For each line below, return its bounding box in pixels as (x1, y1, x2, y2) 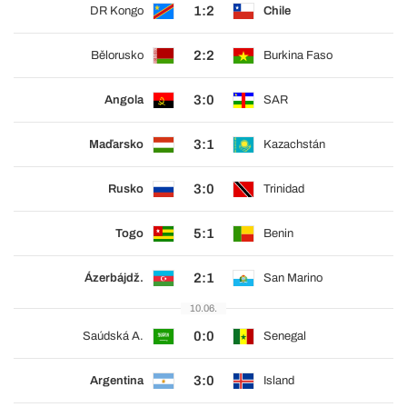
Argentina (90, 374, 144, 388)
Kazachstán (263, 138, 325, 152)
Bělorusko (91, 49, 144, 63)
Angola (104, 94, 144, 107)
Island (263, 374, 294, 388)
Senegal (263, 330, 306, 343)
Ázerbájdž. (84, 272, 144, 285)
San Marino (263, 272, 323, 285)
